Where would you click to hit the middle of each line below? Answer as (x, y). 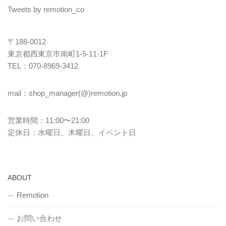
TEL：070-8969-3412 (43, 66)
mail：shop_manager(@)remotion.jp (67, 93)
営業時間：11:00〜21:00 (48, 121)
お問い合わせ (39, 218)
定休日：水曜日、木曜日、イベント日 (72, 133)
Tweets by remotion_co (46, 10)
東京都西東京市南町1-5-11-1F (58, 54)
